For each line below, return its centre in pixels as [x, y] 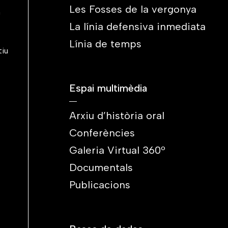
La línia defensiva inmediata [137, 26]
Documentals [101, 167]
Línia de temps [105, 44]
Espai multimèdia [108, 88]
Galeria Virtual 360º [117, 150]
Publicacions [100, 185]
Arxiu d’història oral [117, 116]
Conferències [102, 133]
